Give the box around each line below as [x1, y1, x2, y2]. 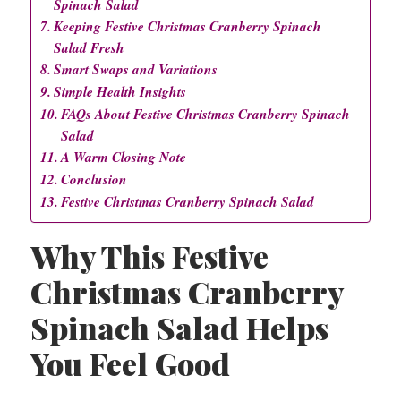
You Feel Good [30, 342, 230, 384]
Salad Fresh [54, 37, 125, 57]
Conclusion [61, 168, 128, 189]
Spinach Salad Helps [30, 306, 328, 348]
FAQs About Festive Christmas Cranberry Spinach [61, 103, 351, 124]
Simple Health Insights [54, 81, 187, 101]
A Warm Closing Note [61, 146, 187, 166]
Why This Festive [30, 235, 269, 277]
